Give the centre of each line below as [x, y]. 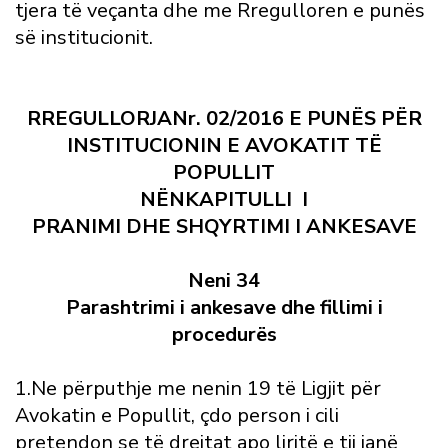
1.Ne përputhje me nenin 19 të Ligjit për [198, 388]
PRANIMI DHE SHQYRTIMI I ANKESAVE [224, 226]
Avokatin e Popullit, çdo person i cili [177, 415]
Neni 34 [224, 280]
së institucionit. [84, 37]
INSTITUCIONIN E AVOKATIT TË [224, 145]
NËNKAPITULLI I [224, 199]
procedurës [224, 334]
